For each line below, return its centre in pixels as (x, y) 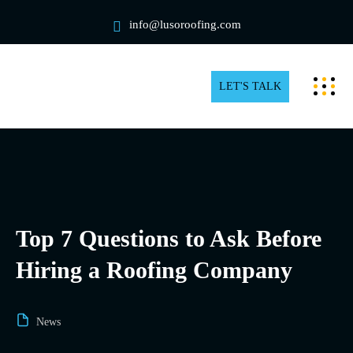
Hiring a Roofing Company (154, 270)
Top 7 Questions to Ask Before (169, 239)
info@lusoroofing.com (185, 24)
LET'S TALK (250, 86)
